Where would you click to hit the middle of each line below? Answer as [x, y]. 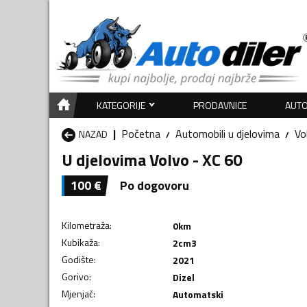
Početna [141, 133]
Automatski [198, 294]
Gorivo [75, 276]
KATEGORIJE [121, 105]
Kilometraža [86, 225]
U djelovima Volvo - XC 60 [152, 159]
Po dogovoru [155, 185]
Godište [78, 259]
